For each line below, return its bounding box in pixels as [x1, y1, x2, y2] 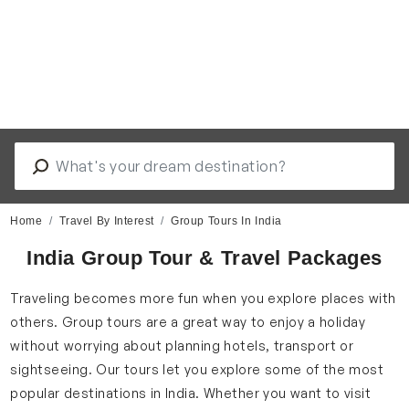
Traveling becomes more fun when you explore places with [10, 289, 396, 306]
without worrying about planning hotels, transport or [10, 337, 354, 353]
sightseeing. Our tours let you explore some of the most [10, 361, 384, 377]
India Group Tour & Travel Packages [26, 246, 383, 270]
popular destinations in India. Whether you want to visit [10, 384, 372, 401]
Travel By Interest [58, 215, 154, 228]
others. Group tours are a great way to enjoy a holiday [10, 313, 366, 330]
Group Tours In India [171, 215, 282, 228]
